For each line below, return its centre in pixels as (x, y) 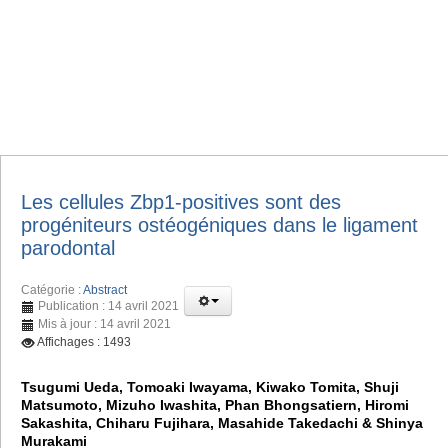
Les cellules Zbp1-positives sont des (181, 201)
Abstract (105, 289)
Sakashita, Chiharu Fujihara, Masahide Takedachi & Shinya (222, 422)
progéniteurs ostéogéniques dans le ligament (219, 224)
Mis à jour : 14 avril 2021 (104, 323)
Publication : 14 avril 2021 (108, 305)
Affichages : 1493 (84, 341)
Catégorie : (52, 289)
